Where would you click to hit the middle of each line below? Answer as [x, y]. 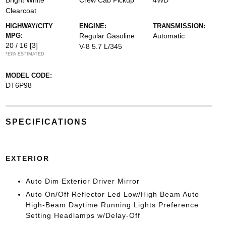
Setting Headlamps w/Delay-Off [83, 215]
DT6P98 [18, 85]
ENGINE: [93, 26]
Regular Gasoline [107, 36]
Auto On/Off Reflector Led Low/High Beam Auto [112, 194]
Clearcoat [21, 11]
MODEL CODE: [29, 75]
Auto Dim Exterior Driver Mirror [82, 181]
